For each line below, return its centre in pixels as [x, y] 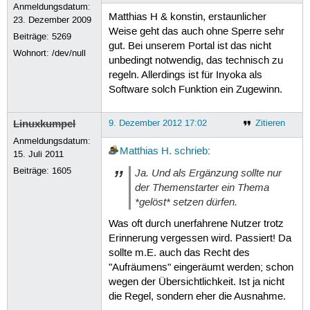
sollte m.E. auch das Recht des [179, 253]
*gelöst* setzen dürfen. [186, 202]
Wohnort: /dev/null [50, 53]
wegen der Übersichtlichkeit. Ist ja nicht [196, 282]
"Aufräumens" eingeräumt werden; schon [201, 267]
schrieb [191, 152]
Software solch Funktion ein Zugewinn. [195, 90]
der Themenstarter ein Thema [202, 188]
